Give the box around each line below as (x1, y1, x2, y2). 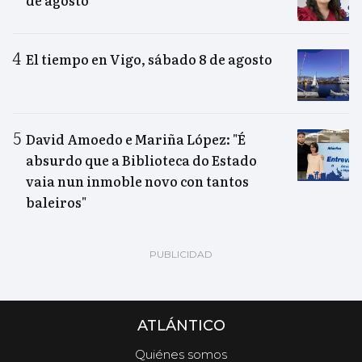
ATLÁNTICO (137, 316, 225, 335)
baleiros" (26, 192, 86, 212)
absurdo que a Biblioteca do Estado (26, 149, 257, 170)
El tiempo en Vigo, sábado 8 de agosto (26, 48, 272, 69)
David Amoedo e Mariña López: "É (26, 128, 246, 149)
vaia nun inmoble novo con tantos (26, 170, 249, 191)
